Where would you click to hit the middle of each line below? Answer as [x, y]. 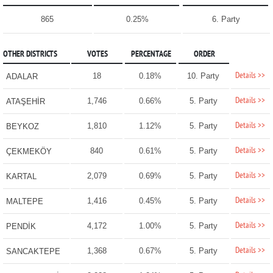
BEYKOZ [22, 127]
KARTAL [21, 177]
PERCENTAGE [151, 55]
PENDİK [21, 227]
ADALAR [22, 77]
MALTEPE [24, 202]
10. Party [204, 76]
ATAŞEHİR [25, 102]
